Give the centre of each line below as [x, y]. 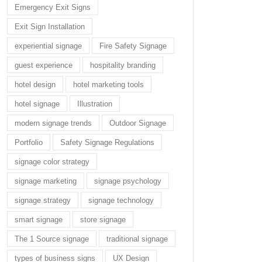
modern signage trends [53, 123]
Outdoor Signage [138, 123]
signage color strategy [52, 161]
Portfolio [29, 142]
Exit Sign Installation [50, 26]
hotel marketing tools [108, 84]
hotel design [35, 84]
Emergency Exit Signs [53, 7]
